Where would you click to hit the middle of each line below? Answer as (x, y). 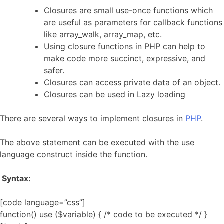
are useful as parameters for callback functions (133, 22)
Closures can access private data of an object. (132, 82)
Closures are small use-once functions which (128, 10)
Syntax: (16, 178)
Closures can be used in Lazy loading (115, 94)
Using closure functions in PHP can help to (125, 46)
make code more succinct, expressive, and (125, 58)
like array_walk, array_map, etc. (103, 34)
